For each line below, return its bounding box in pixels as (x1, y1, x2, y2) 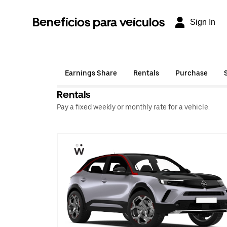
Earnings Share (65, 69, 117, 77)
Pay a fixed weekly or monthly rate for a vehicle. (57, 103, 210, 111)
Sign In (190, 18, 215, 26)
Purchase (175, 69, 208, 77)
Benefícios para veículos (32, 15, 165, 29)
